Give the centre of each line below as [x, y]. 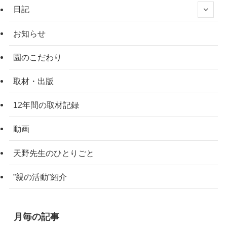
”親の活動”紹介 [40, 177]
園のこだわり [37, 57]
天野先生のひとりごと [53, 153]
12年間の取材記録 [46, 105]
